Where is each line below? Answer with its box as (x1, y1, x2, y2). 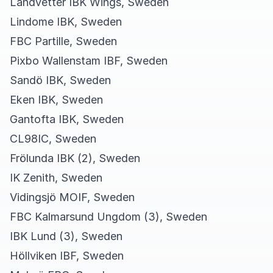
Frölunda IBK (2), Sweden (10, 152, 140, 165)
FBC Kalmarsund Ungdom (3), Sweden (10, 210, 207, 223)
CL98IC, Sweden (10, 132, 96, 145)
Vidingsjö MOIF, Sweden (10, 191, 135, 204)
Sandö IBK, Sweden (10, 74, 111, 87)
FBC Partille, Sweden (10, 35, 117, 48)
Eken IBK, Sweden (10, 93, 103, 106)
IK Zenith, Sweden (10, 171, 102, 184)
